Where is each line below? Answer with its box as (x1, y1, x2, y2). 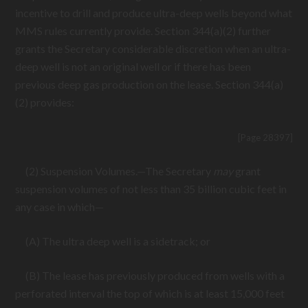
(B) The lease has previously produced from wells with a (15, 269, 285, 282)
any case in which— (15, 200, 104, 213)
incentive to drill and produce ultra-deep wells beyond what (15, 6, 293, 19)
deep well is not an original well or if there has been (15, 60, 252, 73)
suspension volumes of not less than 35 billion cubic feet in (15, 182, 287, 195)
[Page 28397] (237, 132, 293, 143)
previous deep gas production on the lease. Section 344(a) (15, 78, 284, 91)
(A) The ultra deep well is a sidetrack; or (15, 234, 211, 247)
